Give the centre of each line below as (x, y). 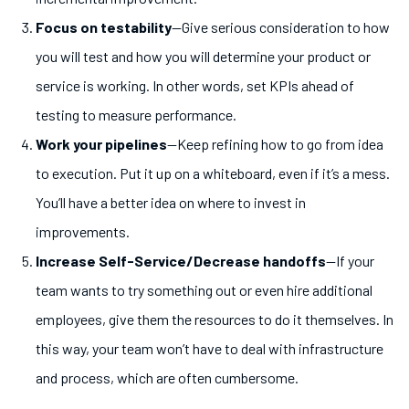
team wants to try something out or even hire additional (204, 290)
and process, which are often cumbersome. (170, 378)
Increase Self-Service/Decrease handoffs (181, 261)
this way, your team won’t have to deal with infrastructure (210, 349)
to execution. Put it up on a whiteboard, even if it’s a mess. (213, 173)
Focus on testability (104, 27)
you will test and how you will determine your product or (203, 57)
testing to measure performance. (137, 115)
